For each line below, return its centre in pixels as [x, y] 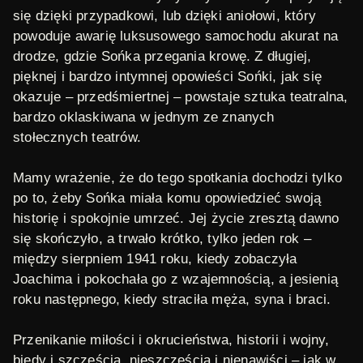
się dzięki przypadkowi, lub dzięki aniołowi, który [165, 16]
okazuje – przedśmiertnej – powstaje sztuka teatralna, [181, 97]
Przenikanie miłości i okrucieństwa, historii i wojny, [171, 340]
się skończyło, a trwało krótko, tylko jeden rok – [162, 239]
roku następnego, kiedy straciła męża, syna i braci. [172, 299]
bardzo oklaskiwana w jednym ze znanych [144, 117]
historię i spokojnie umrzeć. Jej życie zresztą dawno [176, 218]
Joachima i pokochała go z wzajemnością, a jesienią [176, 279]
